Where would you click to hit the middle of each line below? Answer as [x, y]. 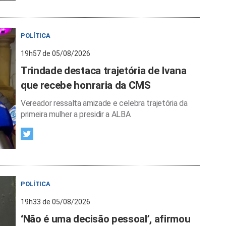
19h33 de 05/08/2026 [55, 202]
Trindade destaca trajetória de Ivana [104, 70]
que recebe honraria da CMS [86, 85]
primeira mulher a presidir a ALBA [76, 114]
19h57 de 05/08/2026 [55, 53]
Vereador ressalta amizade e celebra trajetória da [104, 103]
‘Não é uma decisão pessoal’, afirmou [106, 219]
